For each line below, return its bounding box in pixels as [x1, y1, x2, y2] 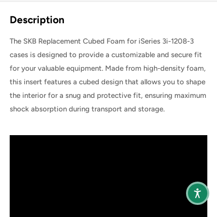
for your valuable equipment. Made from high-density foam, [10, 63, 206, 73]
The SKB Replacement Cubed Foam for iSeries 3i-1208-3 [10, 36, 194, 46]
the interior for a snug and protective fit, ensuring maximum [10, 91, 206, 100]
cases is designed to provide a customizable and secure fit [10, 50, 202, 59]
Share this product [78, 7, 139, 16]
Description [10, 14, 64, 26]
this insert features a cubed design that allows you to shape [10, 77, 205, 86]
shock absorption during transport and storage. [10, 104, 165, 113]
